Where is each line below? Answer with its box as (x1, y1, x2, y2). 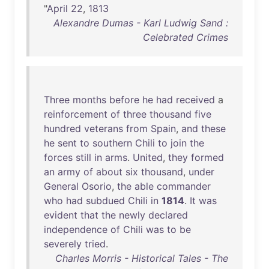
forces (44, 151, 73, 163)
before (109, 94, 139, 106)
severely (44, 238, 82, 250)
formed (191, 151, 224, 163)
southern (92, 137, 132, 149)
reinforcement (44, 108, 107, 120)
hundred (44, 122, 81, 134)
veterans (84, 122, 123, 134)
